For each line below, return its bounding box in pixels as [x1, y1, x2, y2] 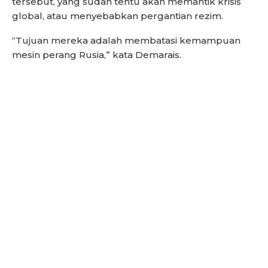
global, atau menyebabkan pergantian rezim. [12, 10, 223, 22]
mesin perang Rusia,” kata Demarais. [12, 49, 181, 61]
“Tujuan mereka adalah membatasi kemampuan [12, 35, 240, 47]
